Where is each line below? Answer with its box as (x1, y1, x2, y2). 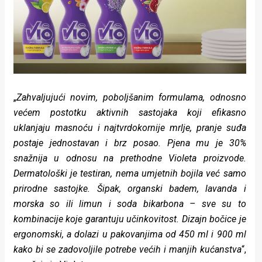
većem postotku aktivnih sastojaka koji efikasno (13, 107, 246, 119)
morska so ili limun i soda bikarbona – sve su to (13, 198, 246, 210)
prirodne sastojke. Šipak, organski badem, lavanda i (13, 183, 246, 195)
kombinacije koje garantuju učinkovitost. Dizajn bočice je (13, 213, 246, 225)
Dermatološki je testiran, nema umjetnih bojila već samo (13, 168, 246, 180)
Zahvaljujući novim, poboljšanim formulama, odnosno (16, 92, 246, 104)
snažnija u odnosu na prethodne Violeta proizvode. (13, 153, 246, 164)
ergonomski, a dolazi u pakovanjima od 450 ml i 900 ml (13, 229, 246, 240)
